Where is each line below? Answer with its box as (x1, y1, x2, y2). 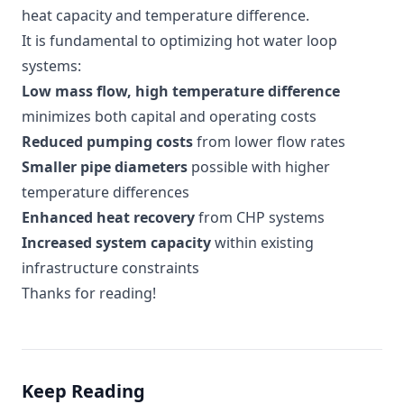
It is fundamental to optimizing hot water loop (22, 30, 337, 50)
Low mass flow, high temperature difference (22, 80, 340, 101)
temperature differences (22, 181, 189, 202)
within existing (211, 232, 314, 252)
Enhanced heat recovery (22, 207, 195, 227)
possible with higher (188, 156, 330, 177)
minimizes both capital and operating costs (22, 106, 317, 126)
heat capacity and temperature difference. (22, 5, 309, 25)
